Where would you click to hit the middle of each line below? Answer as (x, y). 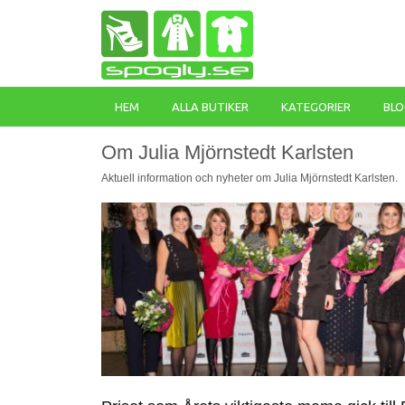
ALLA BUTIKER (210, 107)
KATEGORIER (316, 107)
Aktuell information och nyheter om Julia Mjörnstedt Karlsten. (250, 178)
